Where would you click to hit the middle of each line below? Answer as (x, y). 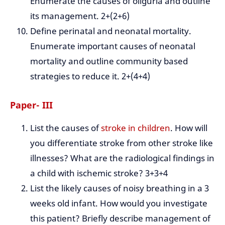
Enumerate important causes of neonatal (113, 46)
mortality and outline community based (109, 61)
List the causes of (66, 128)
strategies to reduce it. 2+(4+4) (90, 76)
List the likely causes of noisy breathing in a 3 (120, 188)
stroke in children (136, 128)
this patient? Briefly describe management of (120, 218)
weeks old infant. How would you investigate (119, 203)
